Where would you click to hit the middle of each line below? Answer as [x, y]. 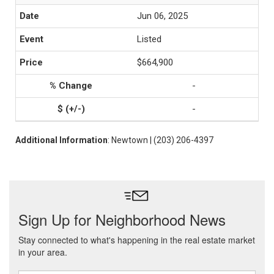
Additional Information [61, 140]
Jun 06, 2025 [162, 16]
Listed [149, 39]
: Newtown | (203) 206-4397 [161, 140]
